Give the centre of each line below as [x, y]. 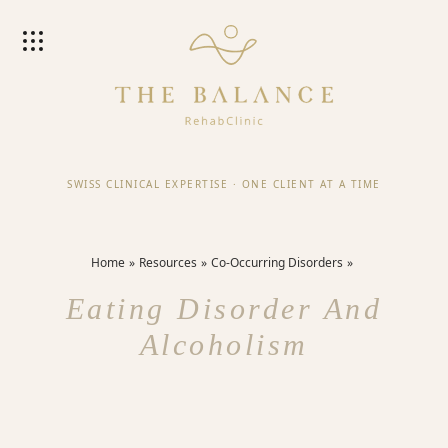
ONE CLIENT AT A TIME [311, 183]
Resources [168, 262]
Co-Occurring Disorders [277, 262]
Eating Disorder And [224, 308]
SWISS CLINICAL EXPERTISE [148, 183]
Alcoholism [224, 344]
